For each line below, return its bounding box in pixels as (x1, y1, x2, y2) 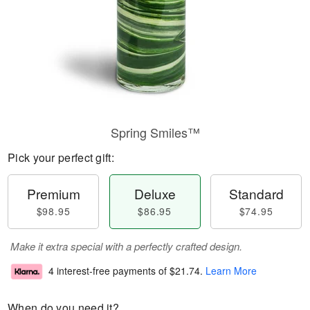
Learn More (206, 264, 257, 278)
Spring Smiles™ (110, 123, 200, 141)
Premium (26, 184, 80, 203)
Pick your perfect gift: (8, 149, 114, 165)
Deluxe (134, 184, 176, 203)
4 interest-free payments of (48, 264, 170, 278)
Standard (228, 184, 284, 203)
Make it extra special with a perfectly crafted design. (10, 239, 242, 253)
